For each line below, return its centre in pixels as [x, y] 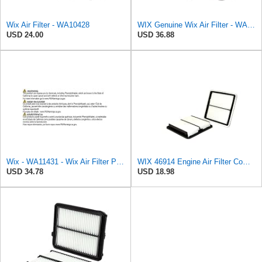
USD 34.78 [25, 172]
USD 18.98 [156, 172]
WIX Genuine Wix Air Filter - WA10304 [251, 25]
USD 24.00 [25, 35]
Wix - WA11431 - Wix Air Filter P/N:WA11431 [120, 162]
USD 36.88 [156, 35]
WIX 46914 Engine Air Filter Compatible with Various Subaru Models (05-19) [247, 162]
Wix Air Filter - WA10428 [48, 25]
